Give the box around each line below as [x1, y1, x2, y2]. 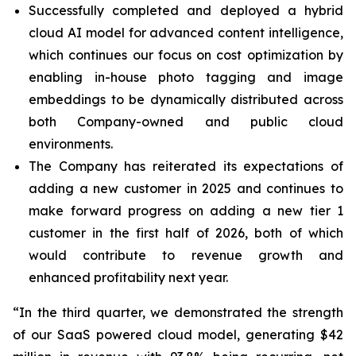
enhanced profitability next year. [29, 269, 228, 285]
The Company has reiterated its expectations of [29, 158, 343, 174]
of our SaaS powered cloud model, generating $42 [13, 327, 343, 342]
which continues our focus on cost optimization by [29, 47, 343, 63]
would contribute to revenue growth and [29, 247, 343, 263]
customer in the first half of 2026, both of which [29, 225, 343, 241]
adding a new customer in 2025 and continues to [29, 180, 343, 196]
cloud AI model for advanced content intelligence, [29, 25, 343, 41]
